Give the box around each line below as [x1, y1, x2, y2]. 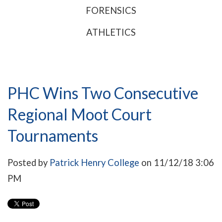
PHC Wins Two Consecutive [7, 83, 198, 103]
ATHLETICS [86, 27, 136, 38]
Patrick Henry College [50, 157, 139, 168]
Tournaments [7, 126, 98, 146]
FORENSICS [86, 5, 136, 16]
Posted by [7, 157, 48, 168]
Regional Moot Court [7, 105, 152, 124]
